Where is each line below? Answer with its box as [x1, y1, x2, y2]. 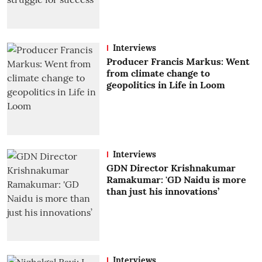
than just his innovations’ [106, 185, 219, 197]
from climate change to [106, 67, 210, 80]
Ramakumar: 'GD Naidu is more [106, 173, 246, 185]
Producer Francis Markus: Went [106, 56, 250, 68]
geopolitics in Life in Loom [106, 79, 225, 91]
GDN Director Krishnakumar [106, 161, 236, 174]
